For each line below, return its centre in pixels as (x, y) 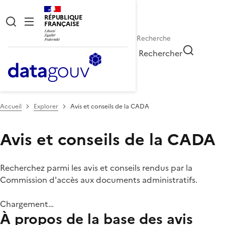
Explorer (46, 106)
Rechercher (161, 53)
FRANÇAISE (62, 24)
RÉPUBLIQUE (63, 17)
